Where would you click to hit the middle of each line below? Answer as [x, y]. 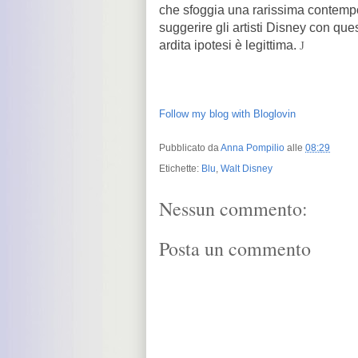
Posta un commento [235, 249]
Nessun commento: [233, 209]
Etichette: [180, 169]
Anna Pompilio [253, 148]
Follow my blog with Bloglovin [227, 114]
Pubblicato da [190, 148]
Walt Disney [247, 169]
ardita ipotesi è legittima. [229, 45]
